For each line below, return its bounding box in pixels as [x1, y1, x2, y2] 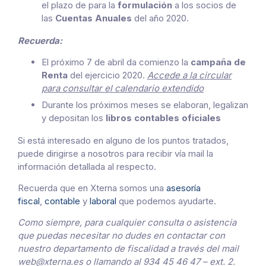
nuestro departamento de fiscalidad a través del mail [18, 242, 239, 254]
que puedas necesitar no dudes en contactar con [18, 229, 225, 241]
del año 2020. [132, 12, 189, 24]
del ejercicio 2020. [68, 69, 147, 81]
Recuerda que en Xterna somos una [18, 182, 166, 194]
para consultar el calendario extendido [42, 83, 204, 94]
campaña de [191, 56, 246, 68]
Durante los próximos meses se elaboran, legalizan [42, 99, 248, 110]
